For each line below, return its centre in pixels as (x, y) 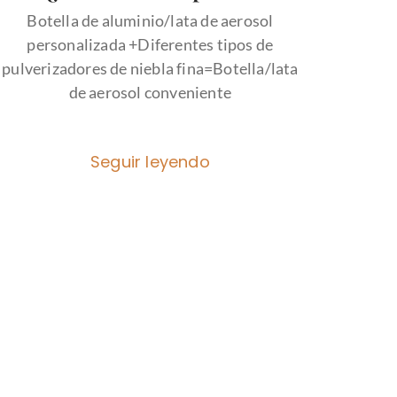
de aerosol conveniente (150, 92)
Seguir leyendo (150, 161)
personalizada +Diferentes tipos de (150, 44)
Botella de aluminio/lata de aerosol (150, 20)
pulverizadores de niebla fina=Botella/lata (150, 68)
